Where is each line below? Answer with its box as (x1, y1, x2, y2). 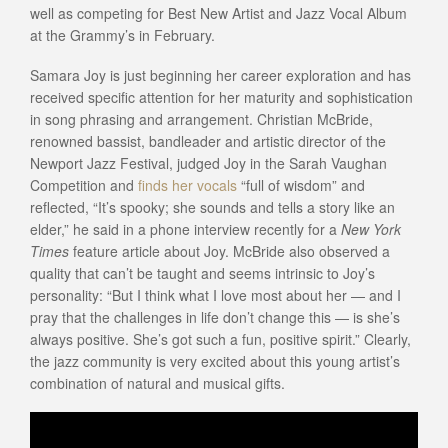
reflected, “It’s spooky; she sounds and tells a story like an (30, 197, 395, 217)
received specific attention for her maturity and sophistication (30, 87, 413, 107)
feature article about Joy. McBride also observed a (69, 241, 390, 261)
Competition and (30, 175, 138, 195)
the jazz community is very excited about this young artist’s (30, 351, 400, 371)
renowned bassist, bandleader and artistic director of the (30, 131, 386, 151)
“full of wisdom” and (237, 175, 365, 195)
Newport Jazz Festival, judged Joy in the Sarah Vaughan (30, 153, 387, 173)
